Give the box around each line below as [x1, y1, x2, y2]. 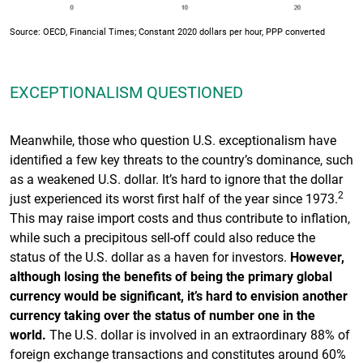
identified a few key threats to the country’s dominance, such [10, 150, 353, 168]
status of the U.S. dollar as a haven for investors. [10, 247, 290, 265]
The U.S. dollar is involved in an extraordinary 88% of [46, 325, 350, 343]
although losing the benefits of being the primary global [10, 267, 332, 284]
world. [10, 325, 46, 343]
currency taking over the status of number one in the [10, 305, 315, 323]
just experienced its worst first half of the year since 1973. [10, 189, 338, 207]
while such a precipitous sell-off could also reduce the [10, 228, 315, 246]
